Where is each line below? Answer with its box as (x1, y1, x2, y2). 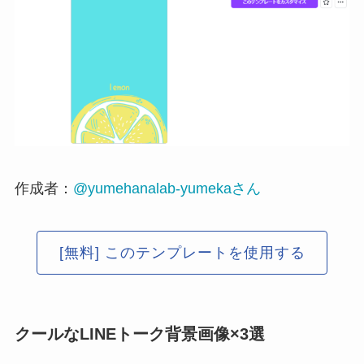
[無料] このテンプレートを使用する (58, 244, 305, 261)
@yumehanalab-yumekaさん (72, 180, 261, 197)
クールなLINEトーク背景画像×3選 (14, 324, 265, 343)
